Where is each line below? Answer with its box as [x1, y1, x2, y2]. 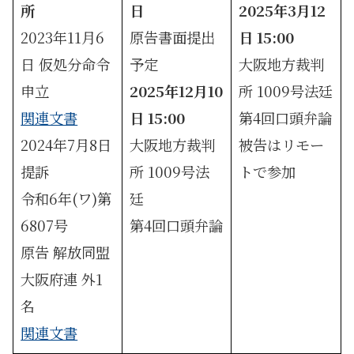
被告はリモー [239, 134, 325, 155]
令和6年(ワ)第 [21, 187, 112, 209]
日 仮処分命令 [21, 53, 111, 74]
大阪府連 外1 [21, 268, 104, 289]
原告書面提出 [130, 26, 216, 47]
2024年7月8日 [21, 134, 112, 155]
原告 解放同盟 [21, 241, 111, 262]
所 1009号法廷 [239, 80, 333, 101]
